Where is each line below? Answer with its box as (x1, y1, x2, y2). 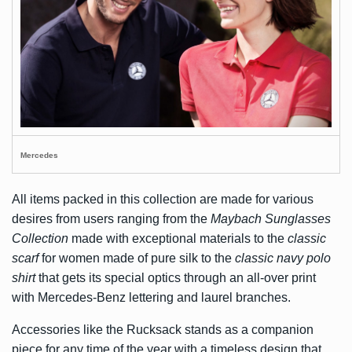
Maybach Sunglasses (211, 212, 331, 225)
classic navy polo (235, 251, 331, 265)
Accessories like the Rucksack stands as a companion (12, 323, 313, 336)
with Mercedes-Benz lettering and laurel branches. (12, 291, 291, 304)
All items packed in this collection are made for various (12, 192, 313, 206)
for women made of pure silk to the (38, 251, 235, 265)
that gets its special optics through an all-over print (35, 271, 316, 284)
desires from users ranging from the (12, 212, 211, 225)
